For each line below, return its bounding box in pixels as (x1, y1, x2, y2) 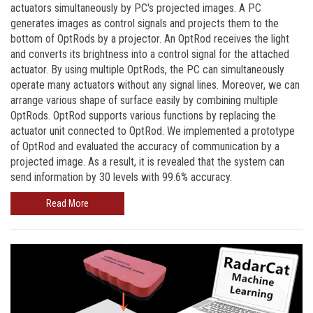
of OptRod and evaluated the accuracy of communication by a (10, 139, 279, 153)
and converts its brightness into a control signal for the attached (10, 47, 289, 61)
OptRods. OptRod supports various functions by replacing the (10, 108, 276, 122)
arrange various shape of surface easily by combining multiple (10, 93, 278, 107)
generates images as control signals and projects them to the (10, 16, 279, 30)
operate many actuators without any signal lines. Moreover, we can (10, 78, 300, 92)
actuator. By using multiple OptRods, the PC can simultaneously (10, 62, 284, 76)
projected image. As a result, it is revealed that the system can (10, 154, 284, 168)
